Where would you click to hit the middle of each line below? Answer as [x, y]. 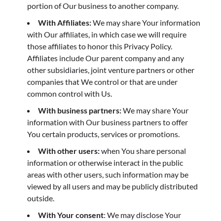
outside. [41, 198]
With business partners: [80, 110]
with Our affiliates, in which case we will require [107, 34]
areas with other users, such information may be [108, 174]
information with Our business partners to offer [108, 122]
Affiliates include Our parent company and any [106, 58]
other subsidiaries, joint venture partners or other [111, 70]
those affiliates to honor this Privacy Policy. [100, 46]
